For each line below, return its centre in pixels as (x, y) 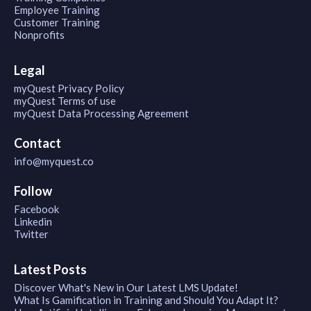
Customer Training (57, 23)
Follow (33, 191)
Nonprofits (39, 35)
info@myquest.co (54, 161)
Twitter (31, 234)
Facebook (36, 209)
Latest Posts (50, 270)
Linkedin (33, 222)
